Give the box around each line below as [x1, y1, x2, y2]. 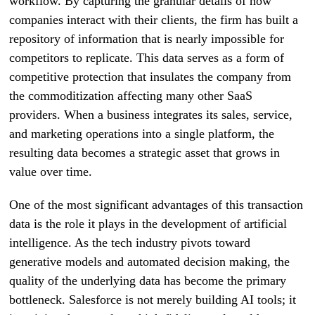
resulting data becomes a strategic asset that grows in [9, 146, 281, 160]
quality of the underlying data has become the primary [9, 274, 287, 288]
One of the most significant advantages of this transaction [9, 198, 304, 212]
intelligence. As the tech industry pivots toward [9, 236, 251, 250]
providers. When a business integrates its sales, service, [9, 108, 293, 122]
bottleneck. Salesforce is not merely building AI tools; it [9, 292, 297, 307]
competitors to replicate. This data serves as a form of [9, 51, 285, 65]
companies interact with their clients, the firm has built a [9, 13, 299, 27]
